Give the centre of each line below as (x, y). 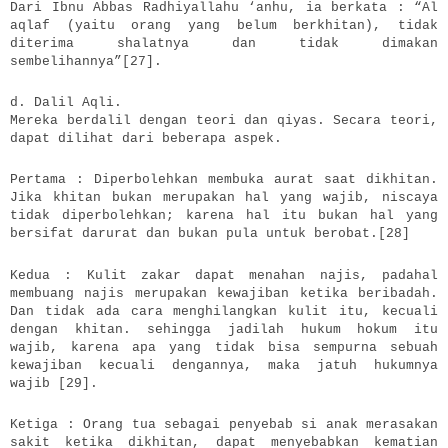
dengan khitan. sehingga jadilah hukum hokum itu (224, 329)
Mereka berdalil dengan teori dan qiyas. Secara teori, (224, 121)
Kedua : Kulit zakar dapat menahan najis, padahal (224, 275)
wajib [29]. (54, 383)
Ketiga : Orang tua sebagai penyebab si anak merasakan (224, 424)
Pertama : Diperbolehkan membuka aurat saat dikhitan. (224, 180)
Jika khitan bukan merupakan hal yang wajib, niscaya (224, 198)
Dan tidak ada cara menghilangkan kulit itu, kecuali (224, 311)
